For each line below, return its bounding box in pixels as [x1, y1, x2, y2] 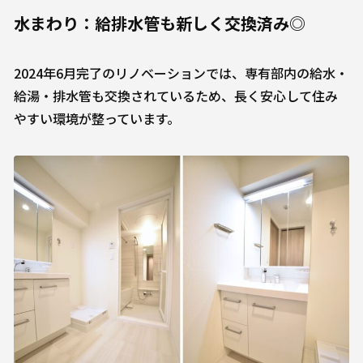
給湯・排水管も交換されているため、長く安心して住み [14, 85, 338, 105]
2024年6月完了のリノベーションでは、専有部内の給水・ [14, 62, 348, 83]
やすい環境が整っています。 [14, 108, 180, 128]
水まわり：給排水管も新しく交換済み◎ [14, 11, 305, 35]
